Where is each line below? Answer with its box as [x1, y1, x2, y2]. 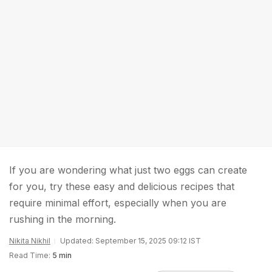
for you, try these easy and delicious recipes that [9, 180, 234, 192]
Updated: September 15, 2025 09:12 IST [60, 236, 201, 245]
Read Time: [9, 251, 50, 260]
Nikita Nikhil [9, 236, 50, 245]
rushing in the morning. [9, 213, 116, 225]
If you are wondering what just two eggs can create [9, 164, 247, 176]
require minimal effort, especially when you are [9, 197, 226, 209]
